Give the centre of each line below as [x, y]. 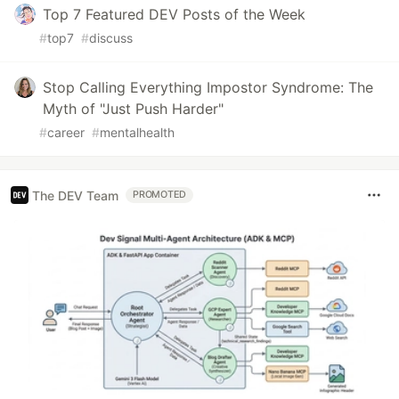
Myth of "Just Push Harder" [133, 109]
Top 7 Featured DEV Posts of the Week [174, 15]
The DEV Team [75, 195]
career [66, 133]
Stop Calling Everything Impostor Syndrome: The [208, 88]
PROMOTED [160, 195]
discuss [111, 38]
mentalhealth [137, 133]
